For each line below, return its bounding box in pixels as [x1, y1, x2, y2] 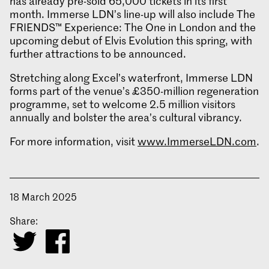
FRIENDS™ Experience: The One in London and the [10, 20, 256, 35]
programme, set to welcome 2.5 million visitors [10, 97, 235, 112]
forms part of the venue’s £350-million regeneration [10, 83, 259, 98]
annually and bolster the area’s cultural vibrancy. [10, 110, 242, 125]
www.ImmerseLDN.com [138, 134, 256, 149]
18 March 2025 [10, 190, 77, 204]
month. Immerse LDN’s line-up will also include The [10, 7, 255, 22]
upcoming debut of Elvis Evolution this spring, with [10, 33, 252, 48]
